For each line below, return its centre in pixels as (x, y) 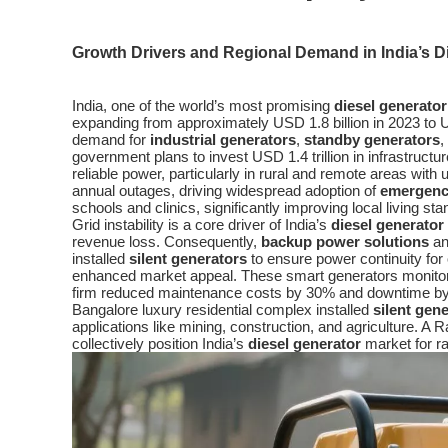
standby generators (372, 139)
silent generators (188, 258)
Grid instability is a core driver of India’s (201, 224)
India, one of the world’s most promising (203, 105)
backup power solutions (345, 241)
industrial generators (223, 139)
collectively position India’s (160, 343)
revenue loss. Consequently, (166, 241)
